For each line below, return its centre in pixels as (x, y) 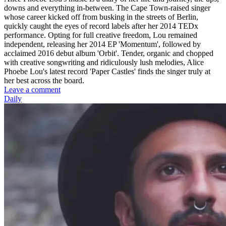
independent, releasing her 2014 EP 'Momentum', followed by (102, 44)
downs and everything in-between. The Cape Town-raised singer (107, 8)
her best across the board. (44, 81)
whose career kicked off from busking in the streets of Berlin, (101, 17)
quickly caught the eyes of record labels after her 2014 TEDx (101, 26)
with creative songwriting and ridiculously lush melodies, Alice (104, 63)
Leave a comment (32, 90)
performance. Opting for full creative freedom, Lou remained (101, 35)
